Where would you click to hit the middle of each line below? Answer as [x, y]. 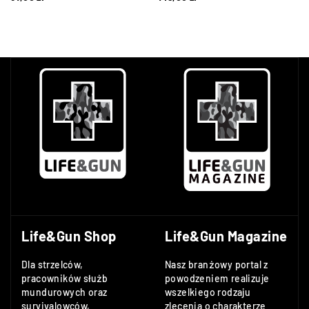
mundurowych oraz [64, 292]
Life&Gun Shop [69, 236]
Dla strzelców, [52, 265]
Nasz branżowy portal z [217, 265]
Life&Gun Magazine [226, 236]
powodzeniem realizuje [217, 278]
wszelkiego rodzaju [208, 292]
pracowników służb [65, 278]
